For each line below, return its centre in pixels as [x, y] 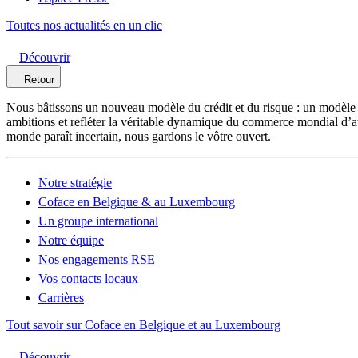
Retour [39, 80]
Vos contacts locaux [88, 278]
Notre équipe [71, 240]
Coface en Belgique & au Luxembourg [137, 202]
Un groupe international [98, 221]
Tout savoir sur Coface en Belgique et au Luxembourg [143, 325]
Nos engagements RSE [97, 259]
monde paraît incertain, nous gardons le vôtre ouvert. [139, 136]
